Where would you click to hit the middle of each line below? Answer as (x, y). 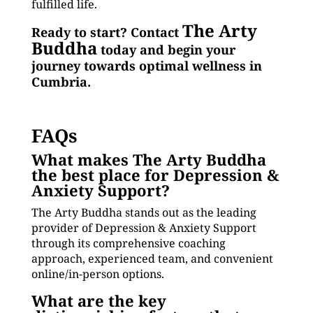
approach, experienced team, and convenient (152, 259)
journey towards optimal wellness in (146, 66)
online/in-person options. (97, 274)
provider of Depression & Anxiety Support (144, 228)
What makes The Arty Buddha (148, 159)
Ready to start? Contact (107, 32)
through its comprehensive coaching (128, 243)
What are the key (99, 300)
